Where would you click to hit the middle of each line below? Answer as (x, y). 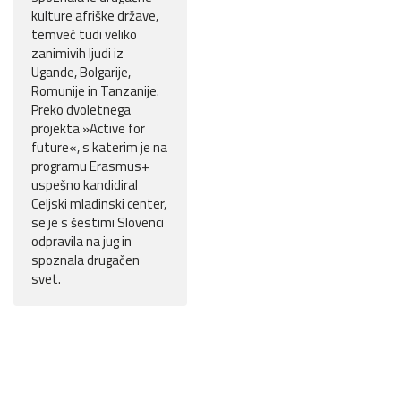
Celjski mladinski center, (99, 204)
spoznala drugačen (85, 260)
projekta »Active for (88, 129)
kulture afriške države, (95, 16)
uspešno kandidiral (85, 185)
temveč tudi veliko (84, 35)
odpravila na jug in (81, 242)
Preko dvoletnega (81, 110)
